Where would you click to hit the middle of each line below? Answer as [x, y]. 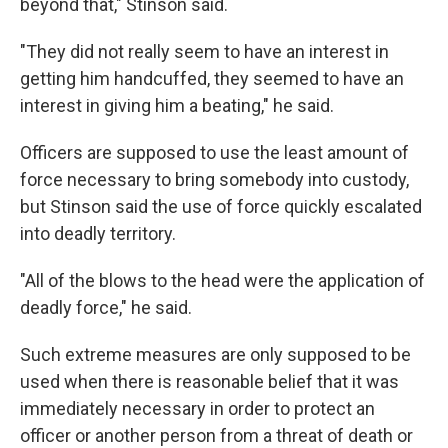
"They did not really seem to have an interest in [204, 51]
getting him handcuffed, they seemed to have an [212, 78]
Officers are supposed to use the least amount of [214, 152]
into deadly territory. [98, 233]
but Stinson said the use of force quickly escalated [221, 206]
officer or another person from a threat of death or [216, 435]
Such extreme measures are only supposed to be [215, 354]
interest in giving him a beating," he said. [177, 105]
